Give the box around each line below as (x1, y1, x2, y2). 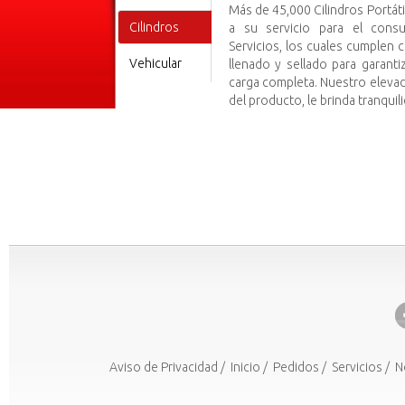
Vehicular (129, 56, 182, 71)
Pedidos (272, 360, 319, 374)
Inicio (230, 360, 260, 374)
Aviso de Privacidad (108, 360, 218, 374)
